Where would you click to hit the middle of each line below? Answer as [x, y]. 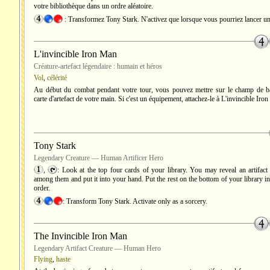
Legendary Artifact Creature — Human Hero [97, 248]
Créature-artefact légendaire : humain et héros [98, 66]
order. [42, 188]
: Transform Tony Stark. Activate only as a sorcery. [135, 201]
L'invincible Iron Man [75, 54]
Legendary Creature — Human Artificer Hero [99, 158]
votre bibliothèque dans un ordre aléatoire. [93, 6]
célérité [57, 78]
